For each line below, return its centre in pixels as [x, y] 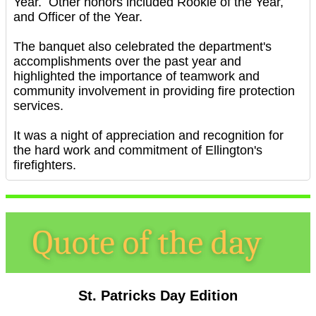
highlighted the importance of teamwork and [136, 76]
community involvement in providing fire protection [154, 91]
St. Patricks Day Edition [158, 296]
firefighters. [45, 165]
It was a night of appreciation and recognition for [148, 135]
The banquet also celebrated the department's [142, 47]
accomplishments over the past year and [127, 61]
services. [38, 106]
